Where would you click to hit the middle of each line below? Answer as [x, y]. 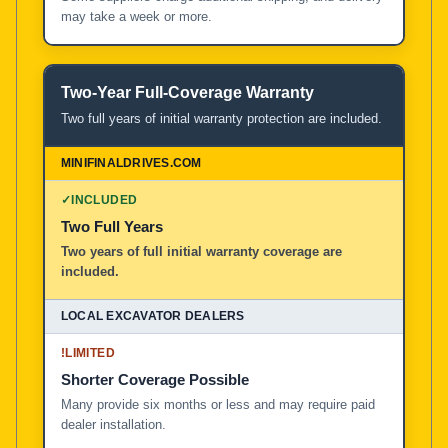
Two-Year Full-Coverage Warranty [187, 92]
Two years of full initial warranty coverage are [201, 251]
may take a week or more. [136, 16]
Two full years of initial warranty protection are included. [221, 118]
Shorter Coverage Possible [155, 379]
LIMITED [90, 352]
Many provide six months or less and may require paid [218, 404]
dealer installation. [113, 424]
